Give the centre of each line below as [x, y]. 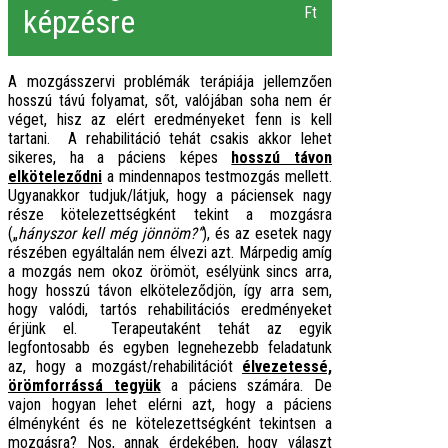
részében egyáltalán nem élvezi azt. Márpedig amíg [170, 253]
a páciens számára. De [246, 386]
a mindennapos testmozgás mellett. [217, 177]
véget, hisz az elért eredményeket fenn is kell [170, 120]
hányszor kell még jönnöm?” [110, 234]
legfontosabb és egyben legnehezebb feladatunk [170, 348]
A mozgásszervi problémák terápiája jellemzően [170, 82]
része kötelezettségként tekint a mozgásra [170, 215]
